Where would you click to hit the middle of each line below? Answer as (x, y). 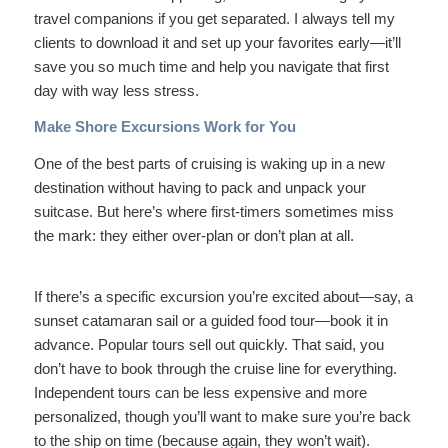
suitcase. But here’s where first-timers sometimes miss (213, 211)
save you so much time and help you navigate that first (211, 66)
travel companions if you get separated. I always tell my (214, 18)
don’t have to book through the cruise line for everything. (215, 368)
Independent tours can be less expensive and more (200, 392)
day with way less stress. (116, 90)
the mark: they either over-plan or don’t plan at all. (193, 235)
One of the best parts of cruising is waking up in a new (209, 163)
